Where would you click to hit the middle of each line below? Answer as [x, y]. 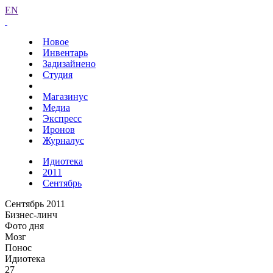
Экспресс [62, 119]
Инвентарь [65, 53]
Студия [58, 75]
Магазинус [65, 97]
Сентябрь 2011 [35, 204]
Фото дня [24, 226]
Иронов [59, 129]
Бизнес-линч [31, 215]
